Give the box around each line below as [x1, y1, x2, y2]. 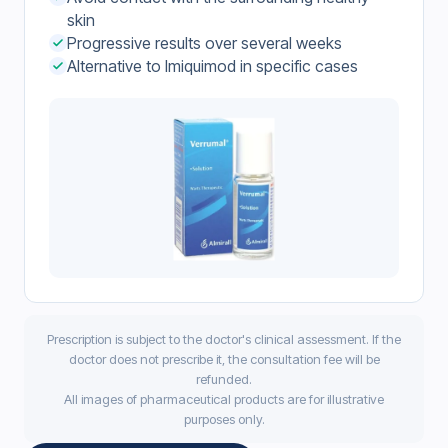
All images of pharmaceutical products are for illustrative [64, 391, 384, 408]
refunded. [196, 371, 252, 388]
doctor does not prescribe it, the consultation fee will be [68, 351, 380, 368]
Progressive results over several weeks [67, 33, 342, 54]
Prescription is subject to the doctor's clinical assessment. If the [47, 331, 401, 348]
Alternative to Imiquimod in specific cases [67, 56, 358, 77]
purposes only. [183, 411, 265, 428]
